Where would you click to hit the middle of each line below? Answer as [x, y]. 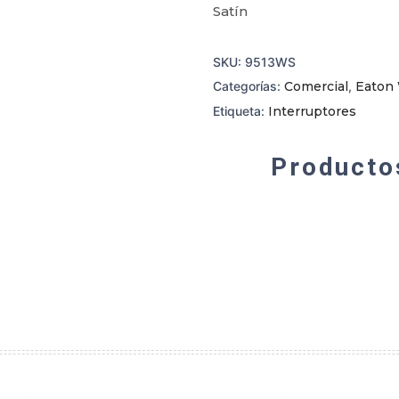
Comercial [316, 86]
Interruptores [312, 111]
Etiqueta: [240, 111]
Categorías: [248, 86]
